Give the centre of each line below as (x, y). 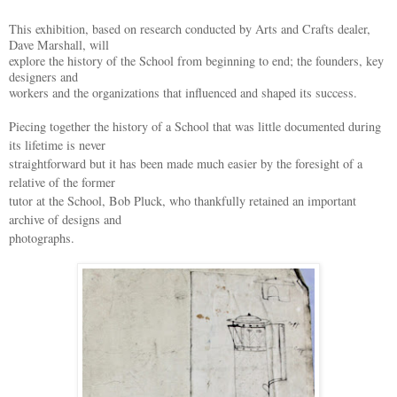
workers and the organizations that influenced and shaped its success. (183, 93)
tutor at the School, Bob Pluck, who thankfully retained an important (183, 201)
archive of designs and (65, 220)
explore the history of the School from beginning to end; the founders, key (196, 61)
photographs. (42, 238)
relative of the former (62, 183)
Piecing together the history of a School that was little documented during (195, 127)
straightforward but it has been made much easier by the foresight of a (186, 164)
